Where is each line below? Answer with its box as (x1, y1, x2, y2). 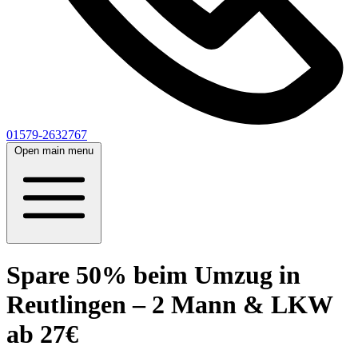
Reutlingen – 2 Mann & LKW (6, 290, 332, 320)
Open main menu (14, 145, 93, 157)
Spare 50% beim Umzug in (6, 261, 300, 290)
